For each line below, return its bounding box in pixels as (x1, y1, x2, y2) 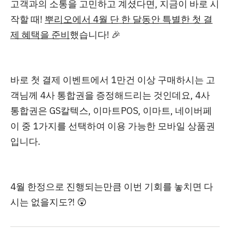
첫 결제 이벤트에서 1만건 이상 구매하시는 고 (31, 74, 215, 86)
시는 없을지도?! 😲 (10, 196, 87, 208)
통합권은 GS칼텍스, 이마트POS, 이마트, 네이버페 (10, 105, 212, 117)
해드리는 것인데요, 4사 (114, 89, 210, 101)
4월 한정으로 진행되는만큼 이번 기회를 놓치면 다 (10, 181, 213, 193)
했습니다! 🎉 (70, 29, 121, 41)
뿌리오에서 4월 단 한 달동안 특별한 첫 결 (45, 13, 213, 25)
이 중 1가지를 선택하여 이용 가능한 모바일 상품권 (10, 120, 215, 132)
